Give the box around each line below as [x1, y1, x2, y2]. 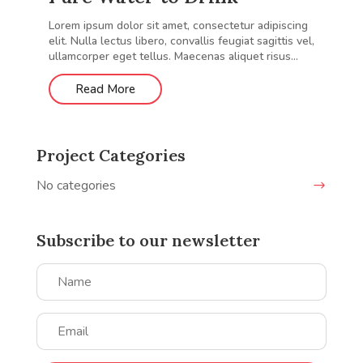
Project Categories [36, 145, 186, 166]
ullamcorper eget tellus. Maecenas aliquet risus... [48, 49, 298, 65]
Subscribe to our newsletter [36, 230, 260, 251]
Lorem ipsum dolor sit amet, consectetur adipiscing [48, 18, 308, 34]
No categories [36, 177, 116, 195]
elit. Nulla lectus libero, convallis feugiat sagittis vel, [48, 33, 314, 49]
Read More [75, 81, 135, 98]
